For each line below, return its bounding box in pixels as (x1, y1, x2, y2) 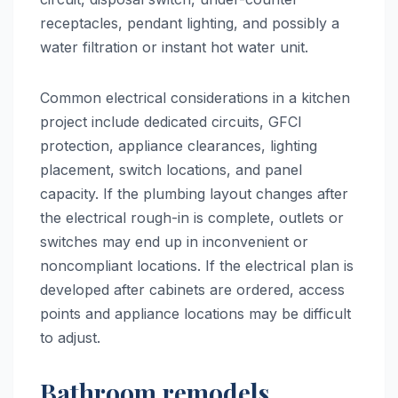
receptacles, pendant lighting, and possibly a (40, 13, 339, 32)
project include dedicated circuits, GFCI (40, 112, 302, 131)
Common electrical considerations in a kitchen (40, 88, 350, 107)
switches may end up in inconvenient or (40, 232, 308, 251)
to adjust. (40, 328, 100, 346)
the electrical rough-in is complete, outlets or (40, 208, 344, 227)
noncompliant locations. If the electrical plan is (40, 256, 354, 275)
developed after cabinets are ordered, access (40, 280, 345, 298)
